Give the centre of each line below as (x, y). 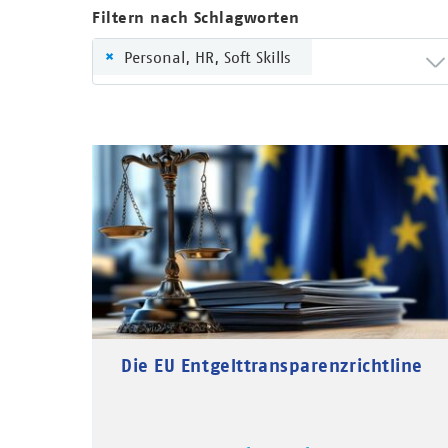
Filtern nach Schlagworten (196, 17)
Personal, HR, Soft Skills (207, 57)
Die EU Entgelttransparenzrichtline (272, 365)
